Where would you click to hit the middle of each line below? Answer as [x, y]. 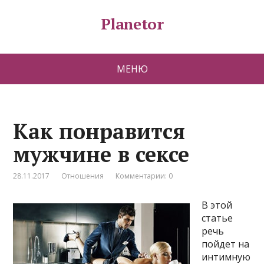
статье [217, 218]
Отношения [83, 176]
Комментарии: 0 [144, 176]
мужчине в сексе [101, 154]
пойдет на [226, 244]
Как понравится [99, 131]
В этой [217, 205]
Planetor [132, 24]
